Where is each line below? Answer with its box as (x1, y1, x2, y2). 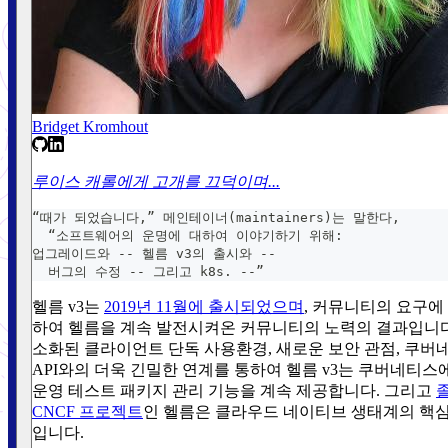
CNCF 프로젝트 (32, 402, 143, 420)
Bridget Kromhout (32, 117, 148, 135)
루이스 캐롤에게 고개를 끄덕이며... (32, 172, 280, 190)
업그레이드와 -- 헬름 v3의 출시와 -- (32, 245, 276, 261)
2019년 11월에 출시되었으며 (104, 297, 304, 315)
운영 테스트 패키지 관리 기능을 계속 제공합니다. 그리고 (32, 381, 436, 399)
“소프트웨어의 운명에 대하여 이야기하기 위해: (32, 227, 343, 243)
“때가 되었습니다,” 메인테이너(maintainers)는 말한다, (32, 209, 400, 225)
